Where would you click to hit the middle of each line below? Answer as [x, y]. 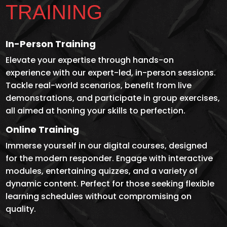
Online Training [43, 130]
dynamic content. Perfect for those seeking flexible [110, 184]
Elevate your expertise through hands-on [90, 60]
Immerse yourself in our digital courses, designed [107, 146]
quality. [21, 209]
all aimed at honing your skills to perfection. [96, 111]
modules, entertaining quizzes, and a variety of [102, 171]
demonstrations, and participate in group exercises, [113, 98]
